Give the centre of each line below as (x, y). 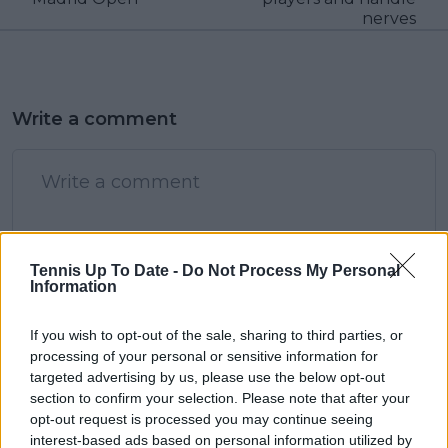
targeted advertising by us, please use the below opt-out (207, 376)
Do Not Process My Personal (291, 270)
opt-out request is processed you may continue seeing (201, 418)
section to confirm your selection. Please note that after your (220, 397)
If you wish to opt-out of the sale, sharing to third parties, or (216, 334)
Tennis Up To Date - (106, 270)
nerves (389, 19)
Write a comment (94, 119)
